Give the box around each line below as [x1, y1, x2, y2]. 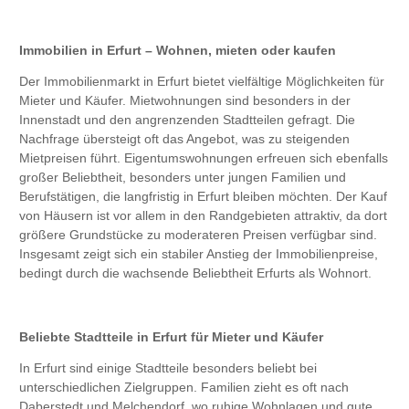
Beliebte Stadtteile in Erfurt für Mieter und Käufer [19, 330, 323, 345]
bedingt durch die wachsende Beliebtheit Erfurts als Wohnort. [19, 266, 372, 281]
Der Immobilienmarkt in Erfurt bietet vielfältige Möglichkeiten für [19, 74, 384, 89]
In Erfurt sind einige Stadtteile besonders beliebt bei [19, 361, 317, 376]
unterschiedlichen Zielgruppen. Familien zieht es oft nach [19, 380, 349, 395]
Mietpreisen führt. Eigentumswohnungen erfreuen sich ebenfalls [19, 151, 388, 166]
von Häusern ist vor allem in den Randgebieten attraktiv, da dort [19, 208, 387, 224]
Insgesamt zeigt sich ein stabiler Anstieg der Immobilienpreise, [19, 246, 378, 262]
